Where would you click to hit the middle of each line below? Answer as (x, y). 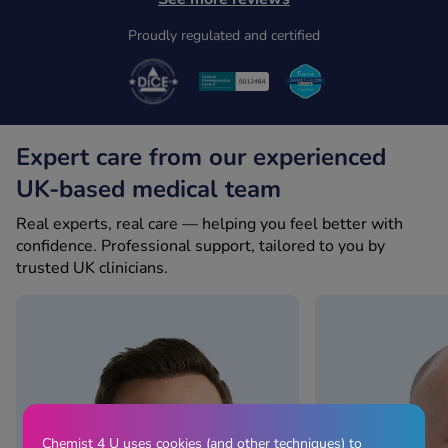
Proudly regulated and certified (224, 35)
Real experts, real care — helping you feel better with (209, 224)
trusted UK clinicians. (92, 268)
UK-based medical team (148, 189)
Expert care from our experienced (201, 157)
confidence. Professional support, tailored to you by (200, 246)
